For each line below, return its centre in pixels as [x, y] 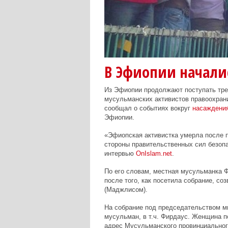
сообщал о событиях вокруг [148, 108]
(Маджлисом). [126, 190]
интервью [120, 154]
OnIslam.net [154, 154]
